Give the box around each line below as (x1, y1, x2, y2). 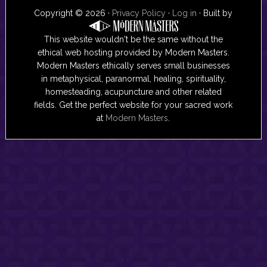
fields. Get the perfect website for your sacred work (34, 100, 233, 110)
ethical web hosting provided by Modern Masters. (37, 47, 229, 57)
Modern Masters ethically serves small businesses (36, 60, 230, 70)
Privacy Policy (112, 8, 166, 18)
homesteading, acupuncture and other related (45, 86, 222, 97)
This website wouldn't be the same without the (44, 34, 223, 44)
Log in (172, 8, 197, 18)
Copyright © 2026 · (34, 8, 113, 18)
